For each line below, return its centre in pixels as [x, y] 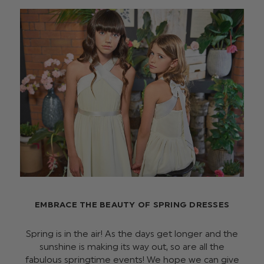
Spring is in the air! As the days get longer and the [132, 234]
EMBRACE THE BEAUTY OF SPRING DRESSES [132, 205]
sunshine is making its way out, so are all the [132, 247]
